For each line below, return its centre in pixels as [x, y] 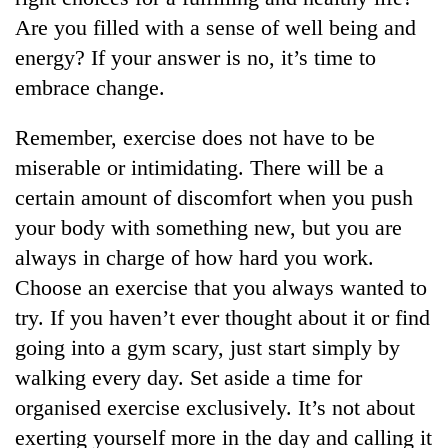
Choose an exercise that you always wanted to [221, 287]
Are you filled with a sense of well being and [215, 27]
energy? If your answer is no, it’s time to [195, 57]
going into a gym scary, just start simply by [207, 347]
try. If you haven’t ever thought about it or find [222, 317]
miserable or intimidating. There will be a [199, 167]
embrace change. [90, 87]
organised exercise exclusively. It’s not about [215, 407]
